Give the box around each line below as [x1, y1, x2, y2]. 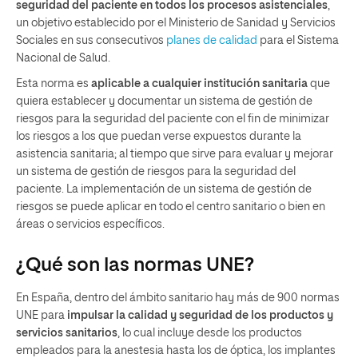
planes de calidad [166, 35, 257, 46]
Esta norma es [16, 78, 91, 89]
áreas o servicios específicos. [16, 219, 165, 230]
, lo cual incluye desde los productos [117, 328, 302, 339]
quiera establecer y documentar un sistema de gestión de [16, 96, 312, 107]
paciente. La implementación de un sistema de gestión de [16, 184, 312, 195]
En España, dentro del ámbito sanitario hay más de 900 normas [16, 292, 340, 304]
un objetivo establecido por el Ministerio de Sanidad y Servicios [16, 18, 336, 29]
